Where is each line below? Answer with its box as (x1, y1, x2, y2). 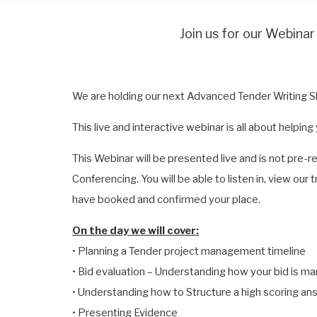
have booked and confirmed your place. (72, 193, 260, 206)
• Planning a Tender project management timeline (72, 245, 306, 258)
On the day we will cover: (72, 224, 199, 237)
